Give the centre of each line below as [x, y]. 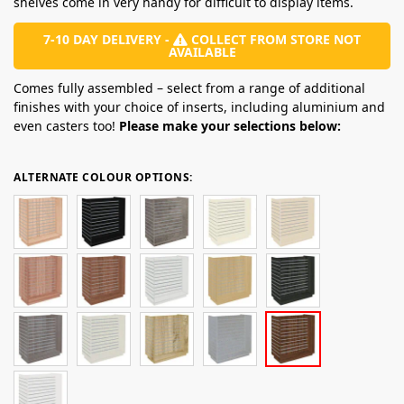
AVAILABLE [202, 51]
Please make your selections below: [230, 125]
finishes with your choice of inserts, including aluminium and [199, 106]
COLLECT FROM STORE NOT [274, 39]
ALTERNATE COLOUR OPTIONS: [103, 177]
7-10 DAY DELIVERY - [108, 39]
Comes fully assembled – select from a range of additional [189, 87]
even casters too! [66, 125]
